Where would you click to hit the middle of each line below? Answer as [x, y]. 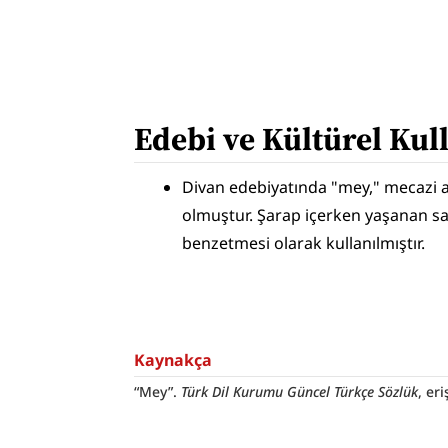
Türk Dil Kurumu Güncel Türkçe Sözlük [300, 392]
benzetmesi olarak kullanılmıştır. [304, 243]
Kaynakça [173, 360]
